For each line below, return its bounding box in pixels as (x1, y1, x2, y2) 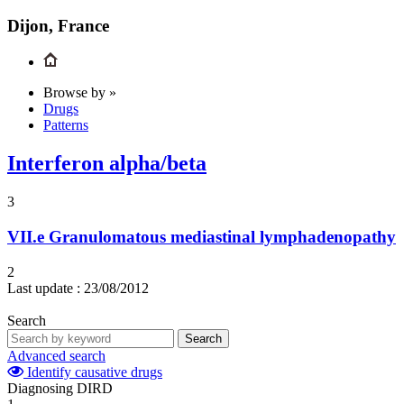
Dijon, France (7, 15, 109, 35)
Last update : (7, 280, 80, 296)
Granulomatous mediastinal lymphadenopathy (49, 226, 396, 246)
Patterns (43, 117, 88, 133)
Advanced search (7, 347, 106, 363)
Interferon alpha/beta (7, 151, 207, 176)
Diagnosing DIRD (7, 380, 113, 396)
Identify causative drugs (23, 363, 162, 380)
